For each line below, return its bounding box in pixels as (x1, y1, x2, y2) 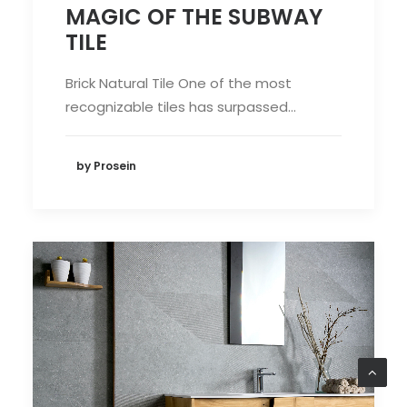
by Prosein (76, 157, 136, 174)
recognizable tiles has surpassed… (65, 97, 296, 117)
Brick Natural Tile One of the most (65, 74, 292, 94)
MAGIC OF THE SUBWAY (65, 2, 323, 33)
